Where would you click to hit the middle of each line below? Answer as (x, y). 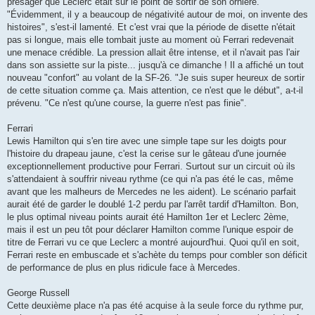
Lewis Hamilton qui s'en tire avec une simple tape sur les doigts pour (147, 141)
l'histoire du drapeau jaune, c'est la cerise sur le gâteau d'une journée (147, 153)
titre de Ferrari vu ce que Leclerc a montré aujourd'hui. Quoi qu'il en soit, (153, 242)
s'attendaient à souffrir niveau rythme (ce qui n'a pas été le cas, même (150, 179)
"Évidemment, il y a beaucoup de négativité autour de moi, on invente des (157, 14)
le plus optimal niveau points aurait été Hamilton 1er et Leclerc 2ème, (148, 217)
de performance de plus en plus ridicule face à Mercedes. (124, 267)
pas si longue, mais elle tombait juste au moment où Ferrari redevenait (150, 39)
